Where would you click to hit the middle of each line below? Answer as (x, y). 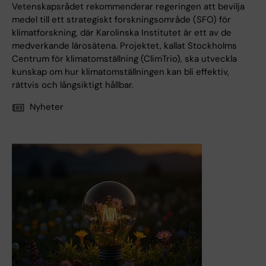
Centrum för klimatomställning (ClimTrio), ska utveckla (124, 59)
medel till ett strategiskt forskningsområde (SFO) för (121, 20)
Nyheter (47, 107)
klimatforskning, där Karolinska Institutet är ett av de (122, 33)
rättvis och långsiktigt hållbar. (73, 85)
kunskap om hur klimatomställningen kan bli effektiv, (121, 72)
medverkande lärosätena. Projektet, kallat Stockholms (124, 46)
